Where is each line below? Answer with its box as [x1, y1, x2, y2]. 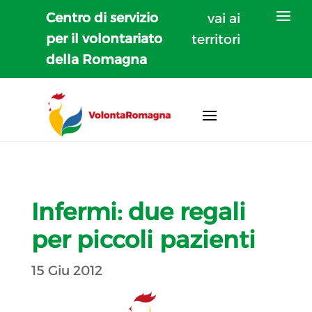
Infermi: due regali [31, 196, 246, 226]
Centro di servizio [46, 10, 159, 26]
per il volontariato [46, 31, 163, 47]
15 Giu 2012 [31, 262, 102, 279]
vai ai [208, 10, 241, 26]
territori [192, 31, 241, 47]
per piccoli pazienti [31, 224, 256, 254]
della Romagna [46, 52, 148, 68]
